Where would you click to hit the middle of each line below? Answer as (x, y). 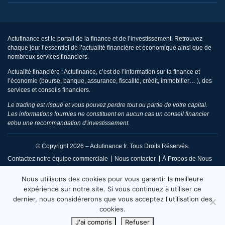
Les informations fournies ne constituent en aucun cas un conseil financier (108, 114)
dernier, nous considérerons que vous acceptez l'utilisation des (113, 199)
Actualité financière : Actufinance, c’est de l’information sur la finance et (104, 72)
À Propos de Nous (187, 159)
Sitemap (101, 217)
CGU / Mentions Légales (47, 173)
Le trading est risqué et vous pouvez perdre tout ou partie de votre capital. (107, 105)
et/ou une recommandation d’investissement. (69, 123)
